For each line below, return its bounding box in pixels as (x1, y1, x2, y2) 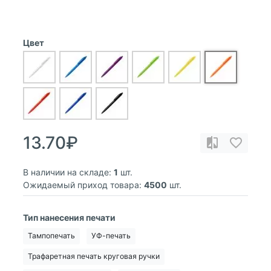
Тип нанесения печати (23, 212, 116, 223)
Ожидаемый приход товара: (23, 179, 142, 190)
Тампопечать (28, 231, 75, 241)
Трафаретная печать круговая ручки (28, 252, 160, 261)
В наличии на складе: (23, 166, 111, 177)
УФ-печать (91, 231, 131, 241)
